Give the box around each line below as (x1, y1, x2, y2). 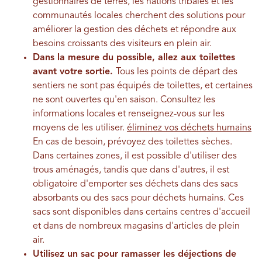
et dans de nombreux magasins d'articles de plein (33, 221, 240, 231)
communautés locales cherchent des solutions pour (33, 11, 245, 20)
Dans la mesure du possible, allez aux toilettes (33, 53, 235, 63)
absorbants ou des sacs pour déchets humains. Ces (33, 193, 244, 203)
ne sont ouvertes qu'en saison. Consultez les (33, 95, 215, 105)
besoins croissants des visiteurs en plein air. (33, 39, 214, 49)
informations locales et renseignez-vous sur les (33, 109, 225, 119)
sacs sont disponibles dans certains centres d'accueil (33, 207, 250, 217)
